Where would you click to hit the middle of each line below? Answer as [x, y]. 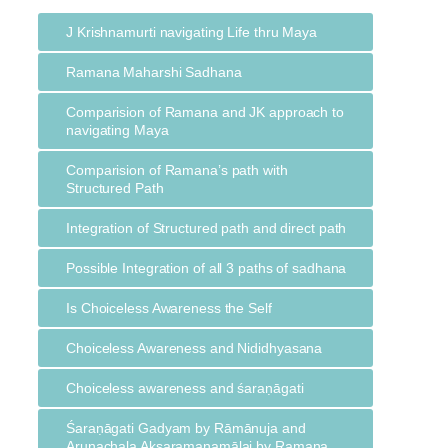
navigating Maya [117, 129]
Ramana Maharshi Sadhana [154, 71]
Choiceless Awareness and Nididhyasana [194, 347]
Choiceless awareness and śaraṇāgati [185, 387]
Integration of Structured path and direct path [206, 227]
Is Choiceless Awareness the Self [169, 307]
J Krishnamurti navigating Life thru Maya [191, 31]
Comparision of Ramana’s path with [177, 169]
